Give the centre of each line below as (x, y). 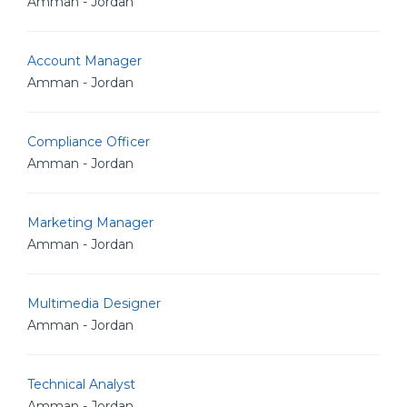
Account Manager (84, 61)
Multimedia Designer (94, 303)
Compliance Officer (89, 142)
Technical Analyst (81, 384)
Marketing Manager (90, 223)
